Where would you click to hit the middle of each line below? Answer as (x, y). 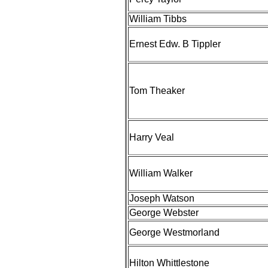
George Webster (164, 213)
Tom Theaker (157, 91)
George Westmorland (174, 232)
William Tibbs (158, 19)
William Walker (161, 173)
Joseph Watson (162, 198)
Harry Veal (152, 137)
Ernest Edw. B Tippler (175, 44)
